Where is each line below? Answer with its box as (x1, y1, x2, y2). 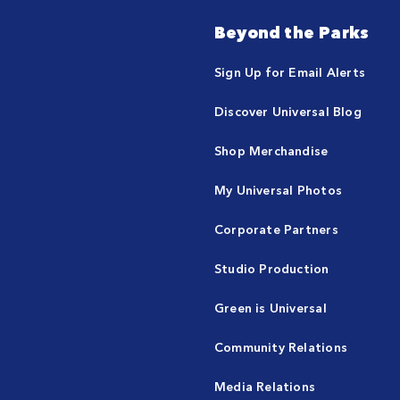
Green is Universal (214, 298, 327, 316)
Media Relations (214, 377, 316, 395)
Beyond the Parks (214, 20, 370, 44)
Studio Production (214, 259, 329, 277)
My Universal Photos (214, 180, 342, 198)
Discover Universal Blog (214, 102, 362, 120)
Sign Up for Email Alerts (214, 62, 365, 80)
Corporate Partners (214, 220, 338, 237)
